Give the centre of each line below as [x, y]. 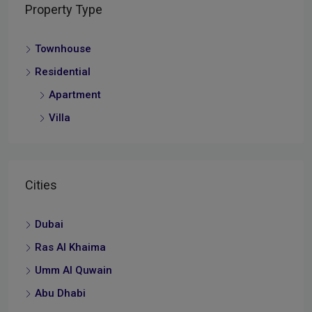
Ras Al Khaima [70, 248]
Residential [63, 72]
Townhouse [63, 49]
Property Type [64, 10]
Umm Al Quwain [73, 271]
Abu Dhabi [60, 294]
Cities [41, 185]
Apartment [75, 95]
